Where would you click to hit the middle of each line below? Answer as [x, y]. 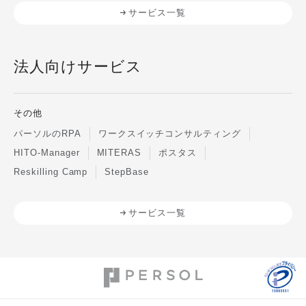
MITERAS [119, 152]
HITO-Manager [47, 152]
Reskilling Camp [51, 171]
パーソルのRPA [47, 133]
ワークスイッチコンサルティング [170, 133]
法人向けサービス [78, 66]
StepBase [127, 171]
